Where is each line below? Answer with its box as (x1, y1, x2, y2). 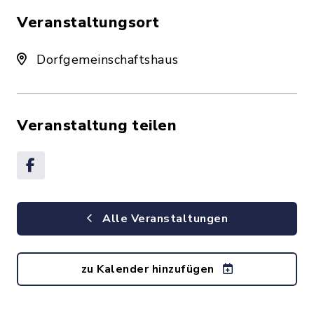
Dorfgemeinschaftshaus (32, 51, 179, 68)
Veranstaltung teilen (17, 115, 177, 136)
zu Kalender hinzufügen (81, 261, 217, 277)
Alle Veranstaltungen (99, 211, 228, 226)
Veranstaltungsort (17, 12, 160, 33)
